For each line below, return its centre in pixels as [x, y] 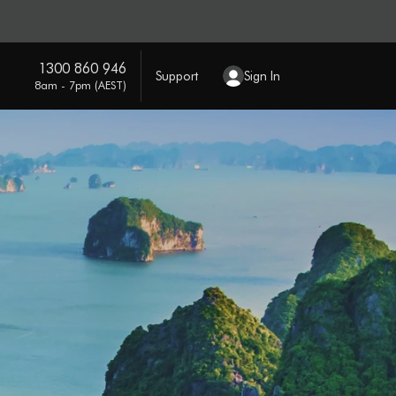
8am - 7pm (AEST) [80, 84]
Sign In [262, 76]
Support [176, 76]
